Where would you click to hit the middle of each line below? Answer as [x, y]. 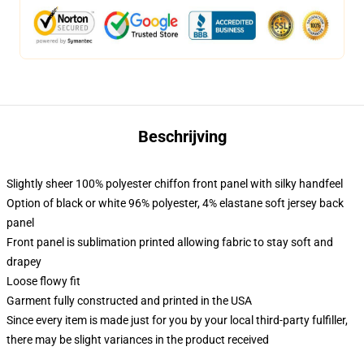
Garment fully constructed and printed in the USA [129, 301]
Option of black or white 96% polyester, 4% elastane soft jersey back [175, 203]
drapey [24, 262]
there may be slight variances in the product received [138, 340]
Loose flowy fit [43, 281]
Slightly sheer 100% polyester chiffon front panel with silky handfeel [175, 184]
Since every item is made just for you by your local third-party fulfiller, [177, 320]
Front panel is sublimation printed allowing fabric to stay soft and [170, 242]
